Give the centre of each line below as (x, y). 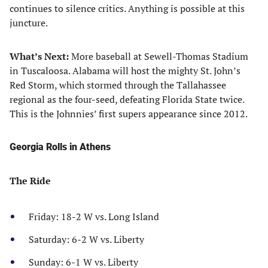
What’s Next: (40, 56)
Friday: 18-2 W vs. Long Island (94, 217)
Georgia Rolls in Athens (60, 147)
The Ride (30, 181)
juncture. (29, 23)
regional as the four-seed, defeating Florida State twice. (127, 99)
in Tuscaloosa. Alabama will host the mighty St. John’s (125, 71)
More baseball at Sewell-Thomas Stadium (160, 56)
